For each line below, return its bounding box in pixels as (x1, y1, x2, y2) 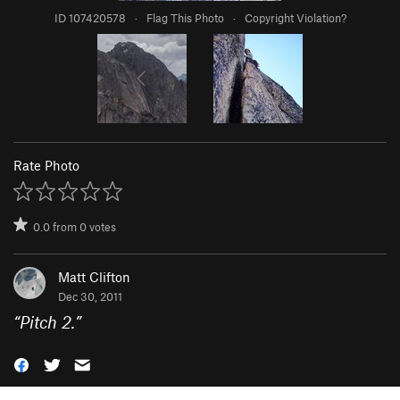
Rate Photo (13, 156, 79, 173)
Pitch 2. (20, 311, 75, 332)
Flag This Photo (146, 10, 224, 25)
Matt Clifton (58, 268, 130, 285)
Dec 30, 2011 (58, 288, 122, 304)
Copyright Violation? (244, 10, 346, 25)
